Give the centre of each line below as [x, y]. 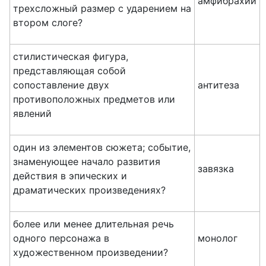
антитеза [218, 85]
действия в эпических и [70, 176]
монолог [218, 238]
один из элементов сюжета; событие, [102, 147]
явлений [32, 113]
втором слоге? [48, 23]
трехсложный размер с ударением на [102, 8]
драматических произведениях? [89, 190]
